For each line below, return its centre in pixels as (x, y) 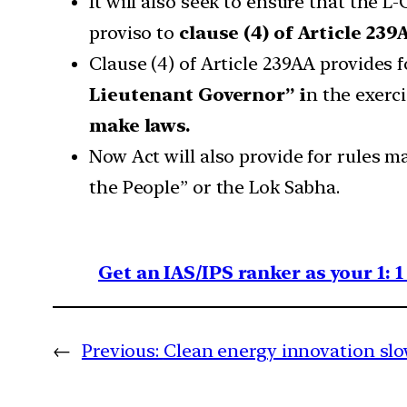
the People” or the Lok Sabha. (215, 187)
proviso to (134, 32)
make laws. (140, 125)
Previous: (120, 350)
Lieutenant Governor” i (198, 94)
